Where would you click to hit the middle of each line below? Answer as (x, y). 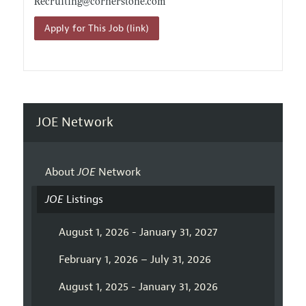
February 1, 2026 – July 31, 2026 (135, 260)
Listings (83, 200)
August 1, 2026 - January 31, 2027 (138, 233)
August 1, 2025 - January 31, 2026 (138, 287)
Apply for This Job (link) (96, 28)
